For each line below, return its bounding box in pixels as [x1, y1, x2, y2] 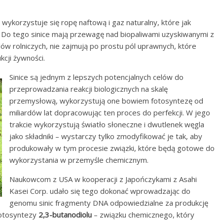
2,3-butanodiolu [38, 210, 92, 220]
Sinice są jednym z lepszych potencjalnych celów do [9, 72, 184, 82]
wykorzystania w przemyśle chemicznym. [9, 155, 148, 165]
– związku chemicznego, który [92, 210, 194, 220]
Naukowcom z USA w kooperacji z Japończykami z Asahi [9, 174, 197, 184]
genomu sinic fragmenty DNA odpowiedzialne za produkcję [9, 198, 208, 208]
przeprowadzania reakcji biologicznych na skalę [9, 84, 168, 94]
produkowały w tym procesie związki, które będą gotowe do [9, 143, 215, 153]
